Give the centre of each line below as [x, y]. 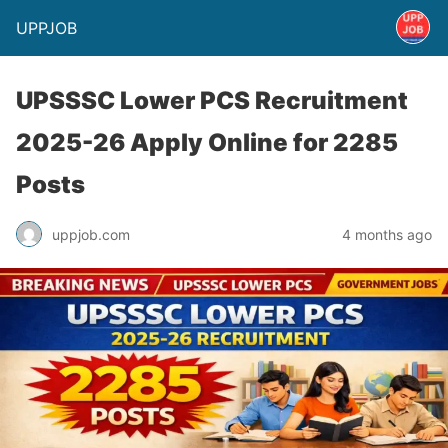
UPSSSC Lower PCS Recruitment [212, 100]
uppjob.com [91, 234]
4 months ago [387, 234]
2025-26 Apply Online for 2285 [207, 142]
